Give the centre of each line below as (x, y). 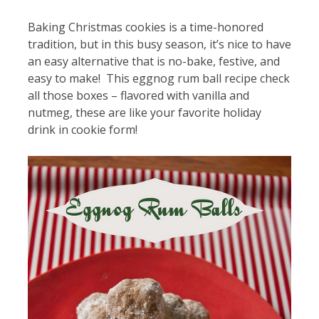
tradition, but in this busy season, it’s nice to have (159, 44)
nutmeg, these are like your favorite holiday (144, 112)
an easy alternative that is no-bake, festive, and (153, 61)
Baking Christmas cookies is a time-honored (145, 27)
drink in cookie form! (82, 129)
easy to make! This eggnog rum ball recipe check (158, 78)
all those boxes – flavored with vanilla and (138, 95)
